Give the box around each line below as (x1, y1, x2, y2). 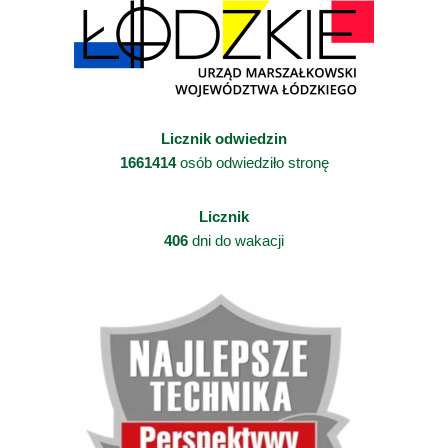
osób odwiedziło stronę (175, 153, 329, 171)
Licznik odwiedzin (161, 129, 287, 147)
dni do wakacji (188, 231, 284, 249)
